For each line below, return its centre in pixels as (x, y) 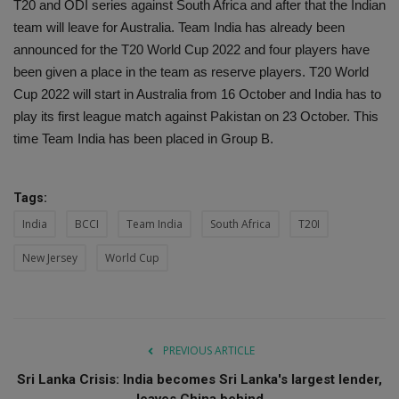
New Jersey (50, 258)
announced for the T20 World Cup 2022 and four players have (191, 50)
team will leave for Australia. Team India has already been (179, 28)
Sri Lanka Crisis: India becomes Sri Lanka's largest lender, (199, 380)
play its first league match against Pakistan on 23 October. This (196, 117)
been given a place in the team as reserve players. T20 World (191, 72)
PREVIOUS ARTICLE (208, 351)
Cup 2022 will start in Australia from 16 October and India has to (197, 94)
